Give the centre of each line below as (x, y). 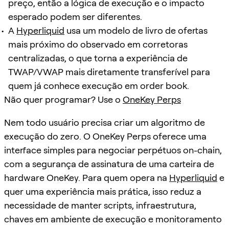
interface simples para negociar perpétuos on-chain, (113, 150)
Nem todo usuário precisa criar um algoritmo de (105, 122)
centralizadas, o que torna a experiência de (98, 58)
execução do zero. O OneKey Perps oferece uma (105, 136)
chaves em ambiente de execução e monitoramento (113, 219)
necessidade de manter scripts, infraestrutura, (100, 205)
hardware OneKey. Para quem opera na (87, 177)
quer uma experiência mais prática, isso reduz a (103, 191)
